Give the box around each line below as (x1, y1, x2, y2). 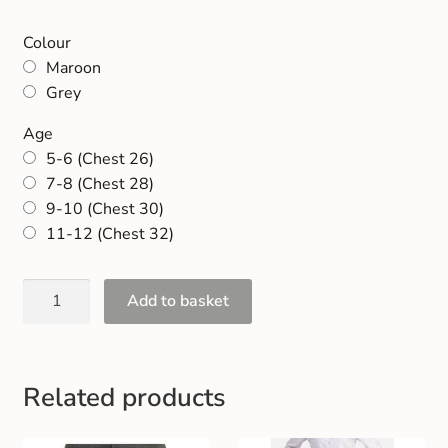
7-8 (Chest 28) (45, 172, 154, 195)
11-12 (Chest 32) (45, 222, 174, 245)
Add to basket (127, 289, 230, 312)
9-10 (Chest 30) (45, 197, 164, 220)
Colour (22, 31, 71, 54)
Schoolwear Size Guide (22, 57, 189, 80)
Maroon (45, 56, 101, 79)
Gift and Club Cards (22, 4, 164, 27)
